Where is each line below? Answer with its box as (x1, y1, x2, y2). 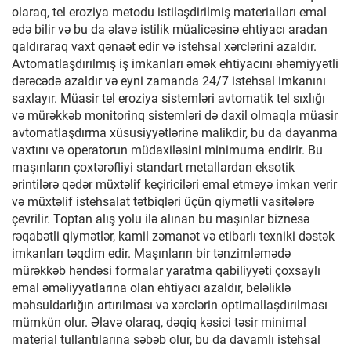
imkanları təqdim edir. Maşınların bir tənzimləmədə (12, 246, 291, 261)
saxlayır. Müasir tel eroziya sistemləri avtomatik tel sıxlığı (12, 91, 325, 106)
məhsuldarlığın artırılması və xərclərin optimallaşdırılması (12, 298, 327, 313)
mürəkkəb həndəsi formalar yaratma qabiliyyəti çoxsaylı (12, 263, 320, 278)
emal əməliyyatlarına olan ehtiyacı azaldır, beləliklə (12, 280, 291, 295)
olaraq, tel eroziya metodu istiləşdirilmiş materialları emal (12, 5, 327, 20)
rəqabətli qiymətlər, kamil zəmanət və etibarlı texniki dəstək (12, 229, 335, 244)
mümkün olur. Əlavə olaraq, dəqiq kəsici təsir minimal (12, 315, 306, 330)
